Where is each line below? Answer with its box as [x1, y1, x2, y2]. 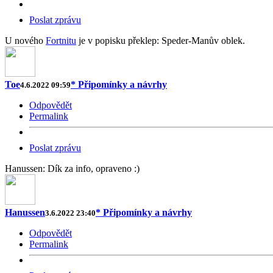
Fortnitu [46, 35, 76, 46]
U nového [5, 35, 46, 46]
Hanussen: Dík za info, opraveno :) [5, 163, 140, 174]
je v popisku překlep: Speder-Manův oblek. [76, 35, 245, 46]
